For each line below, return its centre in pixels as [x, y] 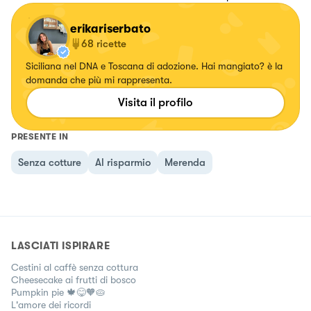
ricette [111, 43]
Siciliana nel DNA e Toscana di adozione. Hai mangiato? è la [154, 66]
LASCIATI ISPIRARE [61, 245]
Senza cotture [50, 162]
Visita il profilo [155, 102]
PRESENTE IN [40, 136]
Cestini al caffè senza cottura [75, 267]
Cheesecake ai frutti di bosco [74, 279]
